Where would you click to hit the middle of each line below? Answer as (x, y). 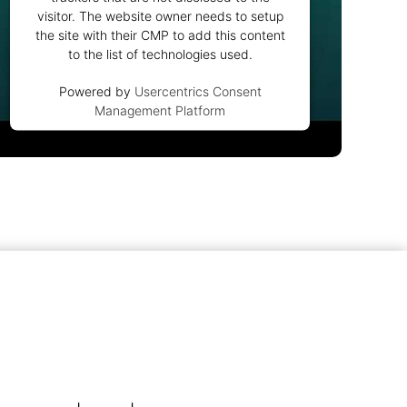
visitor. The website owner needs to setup (160, 15)
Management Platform (160, 110)
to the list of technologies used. (160, 54)
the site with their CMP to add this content (160, 35)
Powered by (96, 91)
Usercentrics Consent (198, 91)
